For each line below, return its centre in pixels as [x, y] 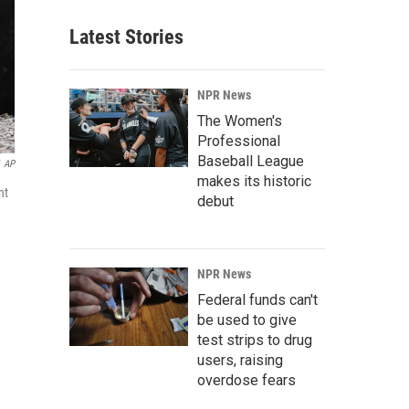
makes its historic [254, 181]
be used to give [247, 320]
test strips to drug [255, 340]
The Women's [240, 121]
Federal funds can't [257, 300]
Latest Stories [126, 37]
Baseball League [251, 161]
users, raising [240, 360]
